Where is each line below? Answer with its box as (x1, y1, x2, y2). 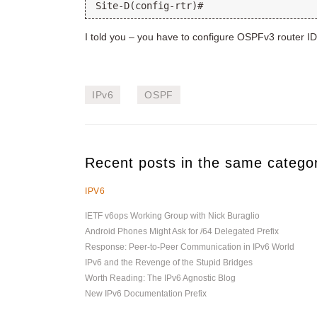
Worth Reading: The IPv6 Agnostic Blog (85, 273, 236, 283)
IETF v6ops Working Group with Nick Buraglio (85, 211, 260, 221)
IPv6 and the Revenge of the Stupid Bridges (85, 258, 253, 267)
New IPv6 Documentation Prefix (85, 289, 207, 299)
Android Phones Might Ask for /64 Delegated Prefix (85, 226, 279, 236)
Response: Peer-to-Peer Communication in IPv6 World (85, 242, 294, 252)
